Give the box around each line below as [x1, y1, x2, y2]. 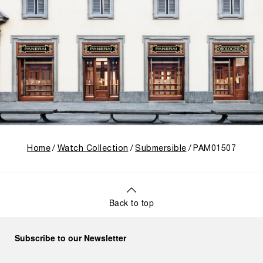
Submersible [135, 145, 187, 153]
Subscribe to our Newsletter [15, 232, 126, 244]
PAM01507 [193, 145, 236, 153]
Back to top [109, 197, 154, 209]
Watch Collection [57, 145, 129, 153]
